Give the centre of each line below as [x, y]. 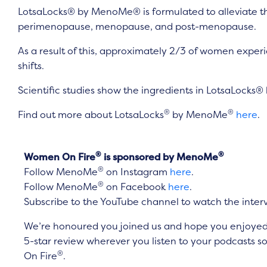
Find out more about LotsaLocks [91, 115]
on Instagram [137, 172]
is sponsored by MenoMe [160, 157]
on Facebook [136, 187]
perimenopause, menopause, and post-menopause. [137, 26]
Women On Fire [60, 157]
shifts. [31, 65]
